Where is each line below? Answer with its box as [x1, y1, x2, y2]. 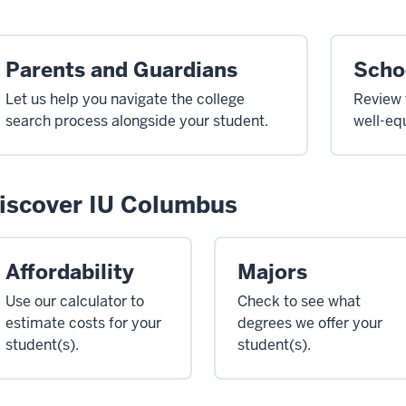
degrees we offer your [237, 313, 382, 333]
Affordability [5, 257, 134, 285]
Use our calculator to [5, 291, 144, 311]
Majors [237, 257, 307, 285]
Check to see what [237, 291, 361, 311]
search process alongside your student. [5, 111, 268, 130]
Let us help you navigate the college [5, 89, 245, 109]
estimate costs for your [5, 313, 161, 333]
